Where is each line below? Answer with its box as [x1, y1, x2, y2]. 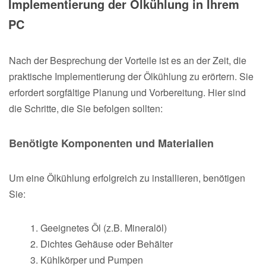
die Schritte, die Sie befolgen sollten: [9, 101, 163, 115]
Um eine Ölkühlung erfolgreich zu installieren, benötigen [9, 170, 245, 185]
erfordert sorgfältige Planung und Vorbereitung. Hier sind [9, 85, 246, 99]
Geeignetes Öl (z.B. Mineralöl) [40, 220, 167, 235]
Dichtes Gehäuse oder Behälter [40, 236, 173, 251]
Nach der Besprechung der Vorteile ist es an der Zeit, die [9, 53, 246, 67]
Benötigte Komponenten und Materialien [9, 135, 214, 151]
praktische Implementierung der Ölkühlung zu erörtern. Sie [9, 69, 254, 83]
